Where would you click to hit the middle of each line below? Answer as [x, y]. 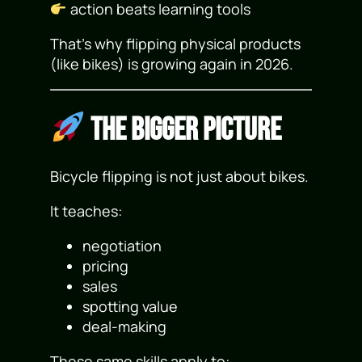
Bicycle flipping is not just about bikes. [180, 177]
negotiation [122, 246]
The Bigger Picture [184, 130]
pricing [106, 266]
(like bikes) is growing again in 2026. [172, 63]
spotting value [130, 307]
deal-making [125, 327]
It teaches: [86, 211]
